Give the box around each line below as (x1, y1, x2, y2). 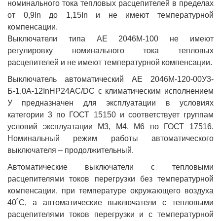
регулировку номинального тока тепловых (7, 46, 214, 55)
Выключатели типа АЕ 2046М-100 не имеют (7, 34, 214, 43)
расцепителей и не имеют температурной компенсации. (7, 58, 212, 67)
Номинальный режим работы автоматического (7, 134, 214, 143)
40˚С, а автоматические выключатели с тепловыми (7, 198, 214, 207)
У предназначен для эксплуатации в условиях (7, 98, 214, 107)
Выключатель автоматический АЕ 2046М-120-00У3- (7, 74, 214, 83)
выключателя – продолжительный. (7, 146, 134, 154)
